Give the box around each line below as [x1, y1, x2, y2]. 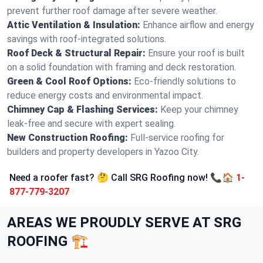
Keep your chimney [160, 104, 238, 115]
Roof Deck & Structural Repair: [7, 48, 146, 59]
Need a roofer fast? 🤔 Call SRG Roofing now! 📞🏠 [9, 172, 234, 183]
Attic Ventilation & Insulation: [7, 19, 140, 31]
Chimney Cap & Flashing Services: [7, 104, 158, 115]
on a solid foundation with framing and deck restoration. [7, 62, 236, 73]
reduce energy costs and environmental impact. [7, 90, 203, 101]
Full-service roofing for [130, 132, 224, 143]
